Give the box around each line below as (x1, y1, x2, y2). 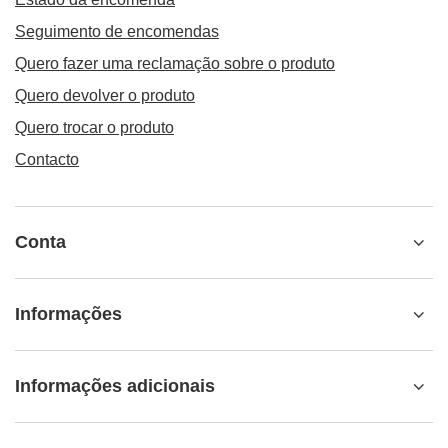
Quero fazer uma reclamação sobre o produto (15, 55, 335, 73)
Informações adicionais (15, 376, 215, 397)
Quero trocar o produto (15, 119, 174, 137)
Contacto (15, 151, 79, 169)
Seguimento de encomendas (15, 23, 219, 41)
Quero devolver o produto (15, 87, 195, 105)
